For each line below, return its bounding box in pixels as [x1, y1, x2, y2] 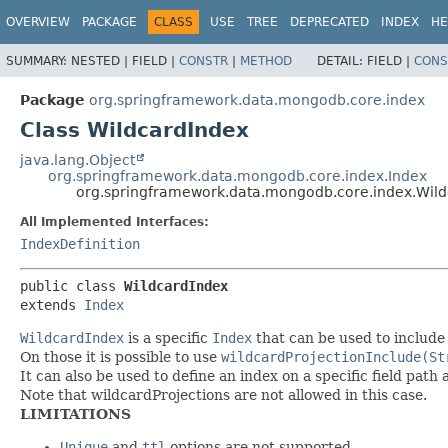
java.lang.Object [20, 151, 135, 168]
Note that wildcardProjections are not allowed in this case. [20, 386, 427, 403]
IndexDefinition [20, 235, 140, 252]
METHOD [240, 53, 292, 68]
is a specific [124, 329, 212, 346]
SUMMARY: [6, 53, 71, 68]
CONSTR [179, 53, 228, 68]
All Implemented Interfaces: [20, 214, 209, 229]
